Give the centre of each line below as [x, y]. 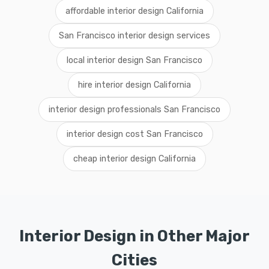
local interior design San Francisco [134, 60]
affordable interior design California [134, 11]
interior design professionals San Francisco [134, 110]
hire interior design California [134, 85]
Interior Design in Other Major [134, 236]
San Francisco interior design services [134, 36]
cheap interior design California [134, 159]
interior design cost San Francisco [134, 134]
